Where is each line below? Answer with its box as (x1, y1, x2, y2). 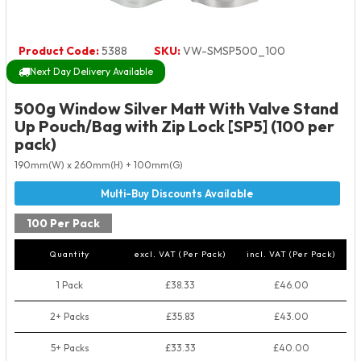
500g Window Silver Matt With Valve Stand (15, 98, 338, 118)
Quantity (50, 249, 89, 259)
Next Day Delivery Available (30, 65, 153, 77)
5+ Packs (50, 342, 89, 354)
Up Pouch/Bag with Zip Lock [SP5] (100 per (15, 116, 334, 136)
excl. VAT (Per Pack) (135, 249, 226, 259)
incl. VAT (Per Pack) (246, 249, 336, 259)
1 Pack (56, 279, 83, 291)
